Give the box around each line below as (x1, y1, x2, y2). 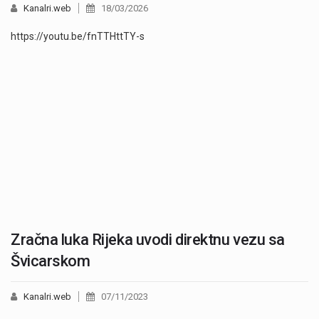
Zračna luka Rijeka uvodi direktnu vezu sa (11, 231, 285, 249)
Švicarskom (11, 252, 90, 271)
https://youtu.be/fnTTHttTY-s (11, 31, 145, 43)
